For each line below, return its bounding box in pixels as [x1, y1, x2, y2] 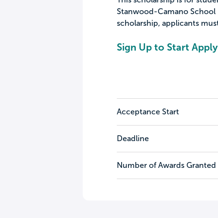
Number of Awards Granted [116, 161, 216, 169]
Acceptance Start [116, 108, 179, 116]
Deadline [116, 134, 149, 143]
